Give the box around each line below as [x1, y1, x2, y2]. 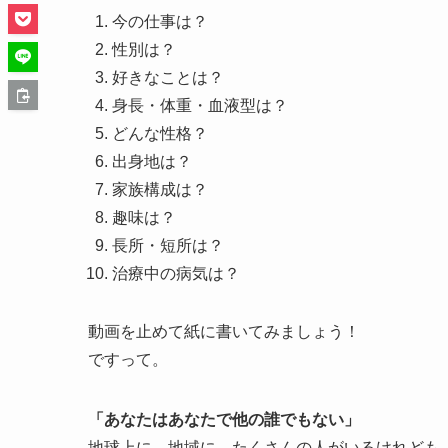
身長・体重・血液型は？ [112, 96, 288, 114]
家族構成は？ [112, 180, 208, 198]
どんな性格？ [112, 124, 208, 142]
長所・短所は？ [112, 236, 224, 254]
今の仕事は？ [112, 12, 208, 30]
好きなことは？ [112, 68, 224, 86]
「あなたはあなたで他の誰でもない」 [88, 410, 360, 428]
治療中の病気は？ [112, 264, 240, 282]
